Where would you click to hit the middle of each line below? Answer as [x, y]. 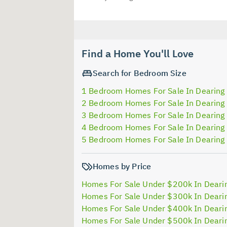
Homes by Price [122, 166]
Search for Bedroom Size [140, 73]
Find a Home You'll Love [138, 53]
